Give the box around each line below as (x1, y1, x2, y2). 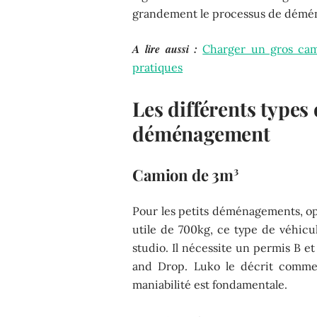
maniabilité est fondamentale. (132, 277, 288, 292)
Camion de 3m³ (132, 163, 238, 185)
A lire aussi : (132, 40, 197, 57)
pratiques (132, 59, 183, 74)
